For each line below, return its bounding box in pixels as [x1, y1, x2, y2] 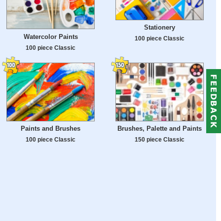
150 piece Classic [135, 136, 184, 143]
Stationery [144, 24, 175, 32]
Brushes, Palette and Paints [117, 125, 202, 133]
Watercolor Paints [23, 33, 78, 41]
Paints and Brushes [21, 125, 80, 133]
